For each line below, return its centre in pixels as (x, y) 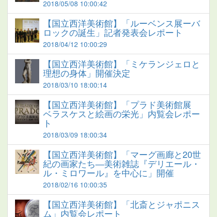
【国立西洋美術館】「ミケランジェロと (122, 63)
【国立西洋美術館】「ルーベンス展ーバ (122, 23)
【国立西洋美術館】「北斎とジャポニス (122, 204)
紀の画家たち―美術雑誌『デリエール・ (122, 163)
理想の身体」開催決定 (87, 72)
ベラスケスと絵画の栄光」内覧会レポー (122, 113)
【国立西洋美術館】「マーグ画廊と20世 (122, 154)
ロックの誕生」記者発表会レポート (113, 32)
